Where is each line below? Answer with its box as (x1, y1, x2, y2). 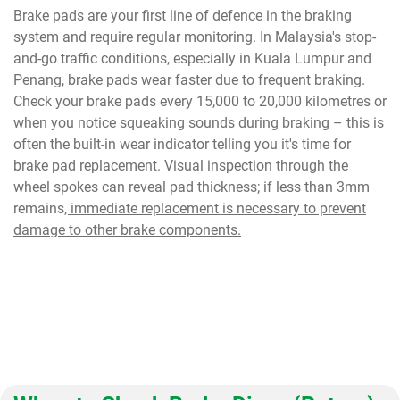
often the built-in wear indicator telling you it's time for (13, 136, 351, 153)
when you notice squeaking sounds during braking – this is (13, 114, 384, 131)
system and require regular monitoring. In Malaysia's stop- (13, 29, 376, 46)
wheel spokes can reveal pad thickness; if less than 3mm (13, 179, 370, 196)
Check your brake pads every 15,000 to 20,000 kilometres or (13, 93, 387, 110)
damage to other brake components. (13, 221, 241, 238)
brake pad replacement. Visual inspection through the (13, 157, 348, 174)
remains (13, 200, 64, 217)
